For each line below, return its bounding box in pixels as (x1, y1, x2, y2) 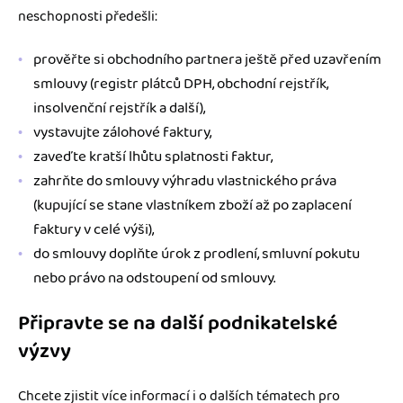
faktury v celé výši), (33, 217, 154, 241)
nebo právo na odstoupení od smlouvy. (33, 265, 275, 290)
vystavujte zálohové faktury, (33, 120, 211, 144)
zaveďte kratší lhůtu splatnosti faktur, (33, 144, 273, 168)
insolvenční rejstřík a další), (33, 95, 205, 120)
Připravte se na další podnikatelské (18, 307, 337, 339)
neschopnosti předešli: (18, 4, 157, 28)
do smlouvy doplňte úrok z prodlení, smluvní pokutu (33, 241, 360, 265)
